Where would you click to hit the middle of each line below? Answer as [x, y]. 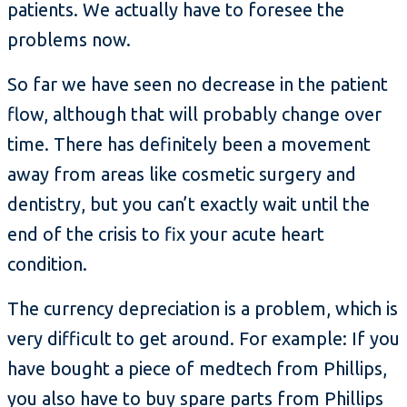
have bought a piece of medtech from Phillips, [197, 369]
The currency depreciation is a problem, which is [203, 309]
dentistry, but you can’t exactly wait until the [189, 204]
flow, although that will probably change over [194, 114]
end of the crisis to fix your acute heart [166, 234]
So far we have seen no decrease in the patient [198, 84]
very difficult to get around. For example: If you [203, 339]
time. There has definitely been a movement [189, 144]
